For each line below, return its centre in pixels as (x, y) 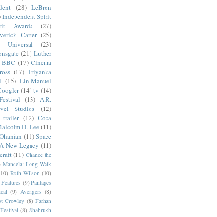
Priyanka (40, 71)
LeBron (41, 7)
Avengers (31, 191)
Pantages (41, 182)
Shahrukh (40, 210)
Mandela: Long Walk (27, 164)
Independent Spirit (27, 16)
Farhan (43, 201)
